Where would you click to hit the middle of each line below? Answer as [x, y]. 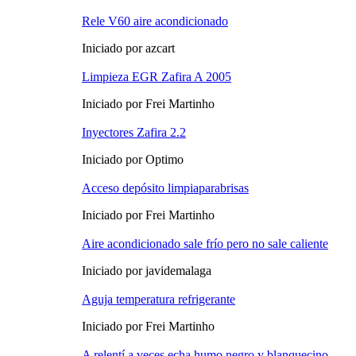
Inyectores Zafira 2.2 [134, 133]
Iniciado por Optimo [133, 160]
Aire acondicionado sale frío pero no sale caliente [205, 244]
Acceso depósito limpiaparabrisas [165, 188]
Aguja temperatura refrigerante [159, 300]
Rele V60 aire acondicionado [155, 21]
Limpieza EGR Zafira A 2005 [157, 77]
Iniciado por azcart [128, 48]
